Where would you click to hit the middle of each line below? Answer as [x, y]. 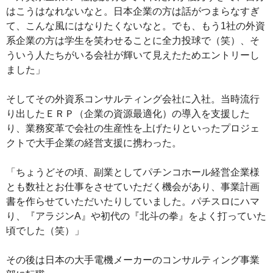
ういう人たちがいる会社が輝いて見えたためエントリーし [133, 55]
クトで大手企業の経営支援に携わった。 [94, 143]
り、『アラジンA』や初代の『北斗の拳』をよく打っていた [136, 216]
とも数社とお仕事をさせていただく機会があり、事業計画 [133, 186]
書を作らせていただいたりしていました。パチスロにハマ [133, 201]
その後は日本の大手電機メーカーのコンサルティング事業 [133, 260]
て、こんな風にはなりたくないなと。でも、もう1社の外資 [136, 26]
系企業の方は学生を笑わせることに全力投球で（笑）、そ [133, 40]
